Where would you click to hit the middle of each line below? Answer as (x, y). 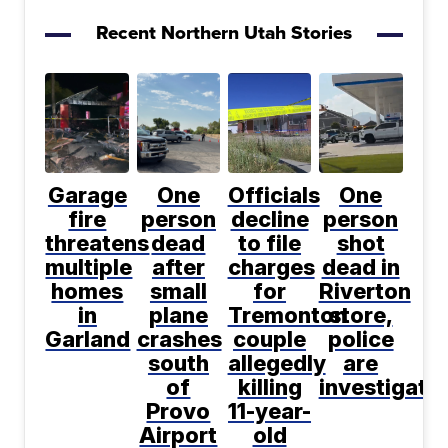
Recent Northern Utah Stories (224, 33)
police (360, 339)
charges (271, 267)
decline (269, 219)
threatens (97, 243)
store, (360, 315)
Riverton (364, 291)
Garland (88, 339)
